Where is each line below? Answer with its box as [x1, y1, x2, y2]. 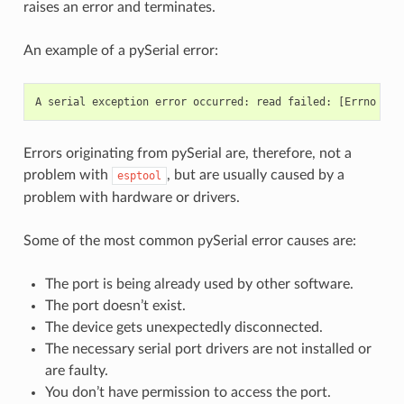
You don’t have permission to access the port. [44, 384, 331, 399]
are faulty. [44, 363, 108, 378]
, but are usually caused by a [166, 167, 344, 182]
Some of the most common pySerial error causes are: [23, 233, 356, 248]
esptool [116, 169, 161, 182]
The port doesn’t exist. [44, 298, 186, 313]
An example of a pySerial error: [23, 42, 218, 58]
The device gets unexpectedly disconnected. [44, 319, 323, 335]
